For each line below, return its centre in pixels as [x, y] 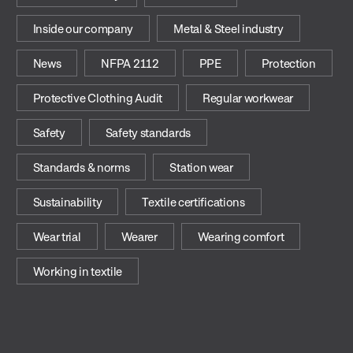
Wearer [139, 236]
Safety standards [148, 132]
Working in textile [78, 271]
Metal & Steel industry [229, 28]
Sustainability [67, 201]
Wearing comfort [241, 236]
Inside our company [83, 28]
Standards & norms [81, 167]
